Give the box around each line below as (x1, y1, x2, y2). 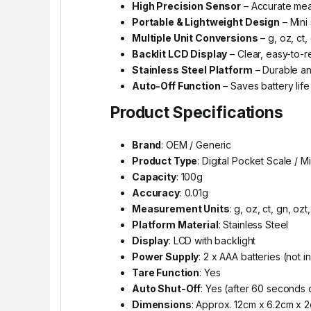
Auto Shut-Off (132, 283, 201, 295)
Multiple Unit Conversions (132, 32, 258, 44)
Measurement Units (132, 203, 230, 215)
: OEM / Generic (161, 139, 232, 151)
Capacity (132, 171, 176, 183)
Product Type (132, 155, 198, 167)
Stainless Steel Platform (132, 64, 253, 76)
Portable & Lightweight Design (132, 16, 280, 28)
